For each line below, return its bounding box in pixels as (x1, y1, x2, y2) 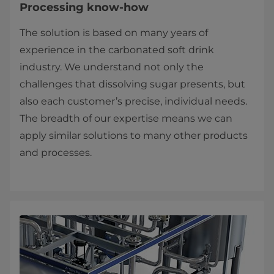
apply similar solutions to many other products (20, 130, 248, 141)
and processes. (20, 147, 92, 158)
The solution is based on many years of (20, 27, 208, 39)
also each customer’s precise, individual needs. (20, 95, 247, 107)
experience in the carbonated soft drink (20, 44, 214, 56)
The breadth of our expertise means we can (20, 113, 232, 124)
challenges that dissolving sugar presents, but (20, 78, 245, 90)
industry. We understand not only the (20, 61, 204, 73)
